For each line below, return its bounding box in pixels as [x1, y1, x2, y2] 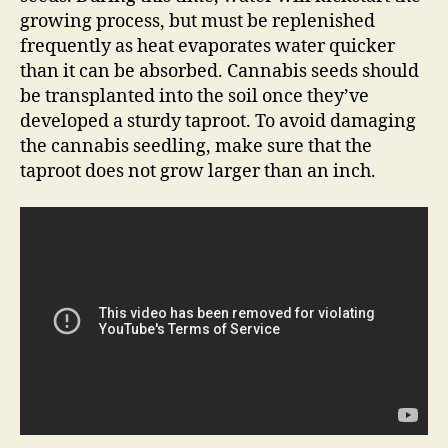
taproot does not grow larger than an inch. [20, 160, 376, 183]
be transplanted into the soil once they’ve [20, 85, 369, 108]
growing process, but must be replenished [20, 10, 375, 33]
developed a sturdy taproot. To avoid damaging [20, 110, 416, 133]
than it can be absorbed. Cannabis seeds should [20, 60, 419, 83]
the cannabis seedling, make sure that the [20, 135, 372, 158]
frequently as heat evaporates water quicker [20, 35, 395, 58]
